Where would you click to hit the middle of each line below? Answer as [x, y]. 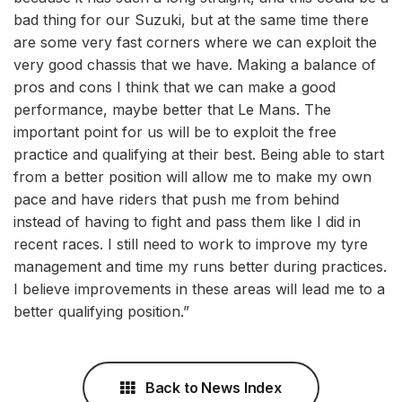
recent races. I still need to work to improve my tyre [191, 244]
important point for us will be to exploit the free [175, 132]
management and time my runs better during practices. [200, 267]
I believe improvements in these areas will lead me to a [199, 289]
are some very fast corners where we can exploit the [195, 42]
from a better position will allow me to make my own [192, 177]
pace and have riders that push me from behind [176, 199]
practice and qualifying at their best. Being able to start [199, 154]
